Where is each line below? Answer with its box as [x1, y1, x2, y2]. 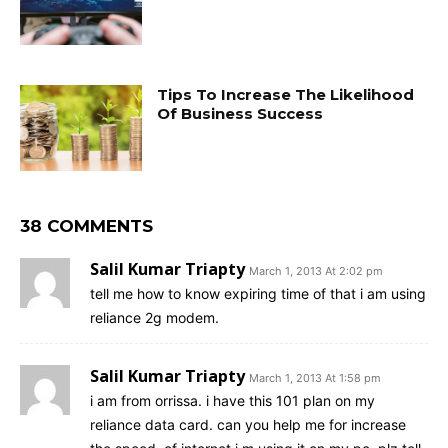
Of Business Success [157, 104, 324, 124]
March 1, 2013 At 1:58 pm [249, 371, 381, 386]
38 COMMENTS [20, 216, 153, 237]
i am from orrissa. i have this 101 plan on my [90, 392, 375, 410]
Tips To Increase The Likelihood [157, 85, 415, 105]
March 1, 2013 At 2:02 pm [249, 264, 383, 279]
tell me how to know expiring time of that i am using [90, 285, 426, 303]
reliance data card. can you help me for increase [90, 416, 406, 434]
